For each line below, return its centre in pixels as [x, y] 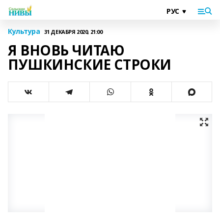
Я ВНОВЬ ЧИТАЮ [66, 50]
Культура [24, 31]
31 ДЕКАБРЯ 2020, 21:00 [73, 31]
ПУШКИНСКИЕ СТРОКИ [90, 64]
